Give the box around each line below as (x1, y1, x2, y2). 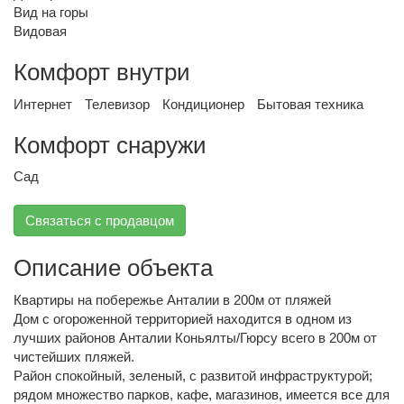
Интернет (14, 96, 72, 112)
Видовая (14, 23, 67, 39)
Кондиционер (162, 96, 244, 112)
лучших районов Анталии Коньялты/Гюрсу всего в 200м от (14, 329, 377, 345)
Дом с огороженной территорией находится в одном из (14, 310, 352, 326)
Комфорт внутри (14, 59, 190, 86)
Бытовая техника (257, 96, 363, 112)
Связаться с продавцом (25, 213, 174, 228)
